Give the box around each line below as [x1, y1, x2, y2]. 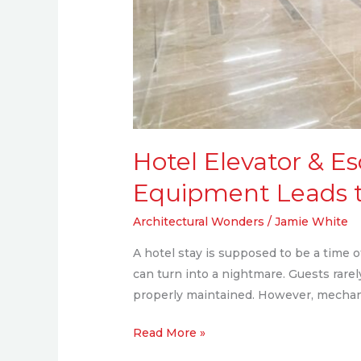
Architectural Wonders [133, 214, 265, 229]
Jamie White [275, 214, 349, 229]
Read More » [133, 326, 206, 341]
